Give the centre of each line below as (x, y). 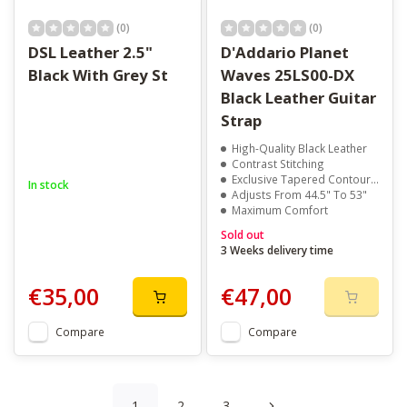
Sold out (242, 234)
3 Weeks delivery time (277, 249)
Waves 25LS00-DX (247, 74)
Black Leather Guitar (298, 97)
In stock (49, 184)
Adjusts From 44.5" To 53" (299, 194)
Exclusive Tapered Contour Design (301, 179)
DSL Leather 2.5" (90, 52)
